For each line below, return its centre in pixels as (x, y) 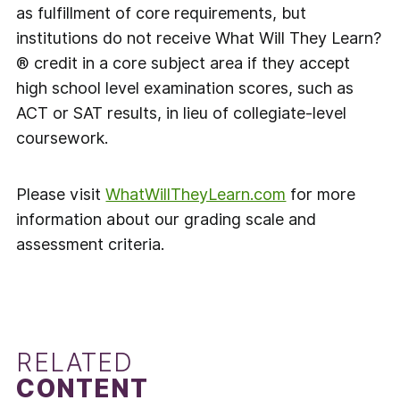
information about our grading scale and (167, 219)
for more (321, 194)
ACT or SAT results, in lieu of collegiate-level (182, 112)
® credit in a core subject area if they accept (183, 62)
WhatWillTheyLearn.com (196, 194)
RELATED (75, 363)
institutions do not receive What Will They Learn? (199, 37)
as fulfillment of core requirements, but (162, 12)
